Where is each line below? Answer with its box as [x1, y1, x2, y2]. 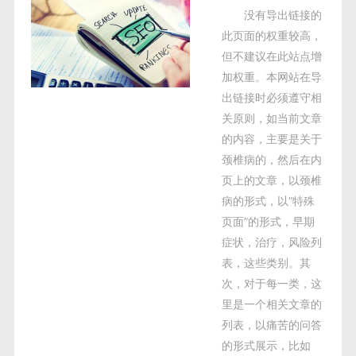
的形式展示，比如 [221, 339, 311, 352]
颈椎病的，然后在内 [221, 153, 322, 166]
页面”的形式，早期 [221, 215, 315, 228]
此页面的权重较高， [221, 29, 322, 42]
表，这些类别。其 [221, 256, 311, 269]
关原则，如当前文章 [221, 111, 322, 125]
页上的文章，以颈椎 [221, 173, 322, 187]
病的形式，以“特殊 [221, 194, 315, 207]
